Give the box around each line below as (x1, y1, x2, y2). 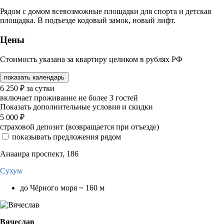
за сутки (26, 83, 54, 92)
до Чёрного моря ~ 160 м (20, 183, 104, 192)
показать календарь (4, 73, 64, 81)
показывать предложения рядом (12, 132, 121, 141)
